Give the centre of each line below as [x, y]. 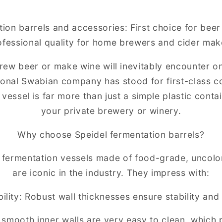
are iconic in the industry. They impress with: [111, 173]
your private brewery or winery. [111, 111]
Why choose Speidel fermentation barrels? [111, 134]
